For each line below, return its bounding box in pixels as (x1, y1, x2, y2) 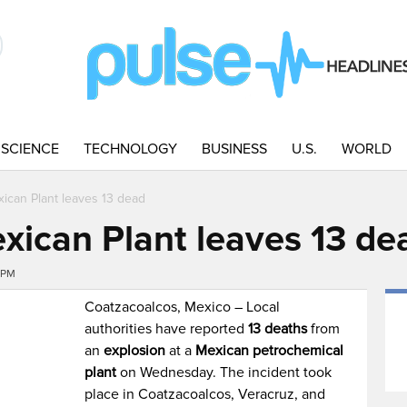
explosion (104, 342, 166, 360)
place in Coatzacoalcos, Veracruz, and (84, 385, 326, 403)
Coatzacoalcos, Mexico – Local (84, 298, 281, 316)
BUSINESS (202, 140, 267, 158)
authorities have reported (84, 320, 249, 338)
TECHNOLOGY (84, 140, 177, 158)
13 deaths (248, 320, 308, 338)
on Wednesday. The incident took (116, 363, 333, 382)
